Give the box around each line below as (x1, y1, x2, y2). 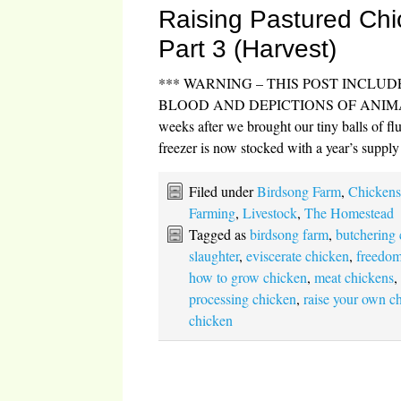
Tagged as (189, 224, 251, 243)
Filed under (189, 181, 258, 200)
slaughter (189, 245, 240, 265)
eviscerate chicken (246, 245, 350, 265)
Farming (189, 202, 236, 222)
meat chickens (314, 267, 395, 286)
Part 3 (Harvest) (158, 34, 337, 63)
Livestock (243, 202, 298, 222)
